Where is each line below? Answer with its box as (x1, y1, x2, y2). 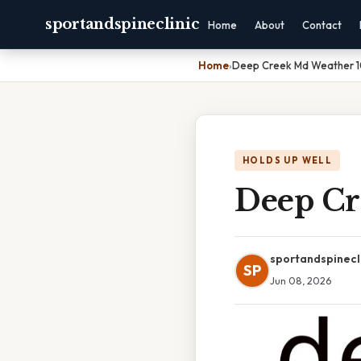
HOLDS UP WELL (243, 155, 333, 166)
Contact (302, 19, 342, 31)
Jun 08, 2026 (270, 274, 331, 287)
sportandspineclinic (45, 15, 200, 33)
